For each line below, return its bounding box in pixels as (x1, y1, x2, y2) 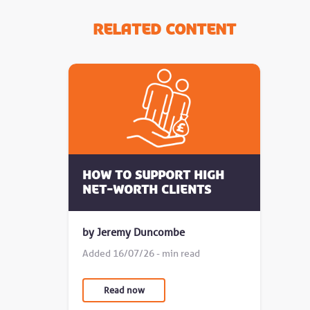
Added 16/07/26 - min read (82, 247, 201, 259)
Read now (103, 284, 145, 296)
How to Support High (82, 167, 225, 183)
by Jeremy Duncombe (82, 226, 185, 239)
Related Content (93, 19, 236, 39)
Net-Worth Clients (82, 182, 212, 198)
